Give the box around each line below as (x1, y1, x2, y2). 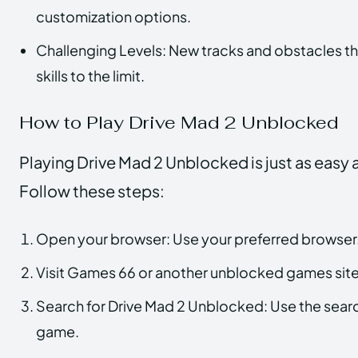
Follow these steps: (19, 180, 165, 201)
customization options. (36, 6, 191, 26)
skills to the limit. (36, 66, 145, 85)
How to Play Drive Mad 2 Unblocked (19, 110, 339, 133)
